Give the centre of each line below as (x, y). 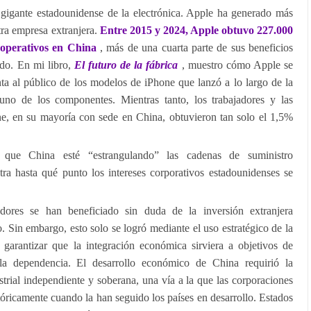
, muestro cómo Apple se (236, 65)
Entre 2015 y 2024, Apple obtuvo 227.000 (196, 30)
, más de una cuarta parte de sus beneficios (196, 48)
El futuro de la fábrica (126, 65)
